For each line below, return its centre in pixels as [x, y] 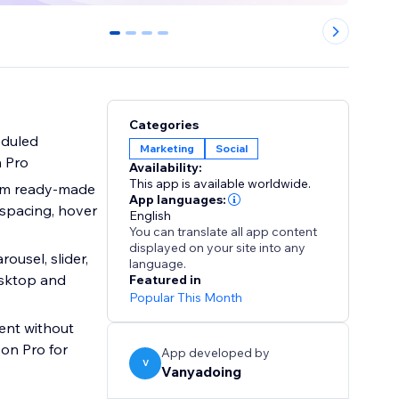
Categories [164, 125]
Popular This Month [186, 298]
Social [232, 149]
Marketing [167, 149]
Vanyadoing [202, 372]
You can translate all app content [224, 232]
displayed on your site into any [218, 248]
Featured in [166, 280]
